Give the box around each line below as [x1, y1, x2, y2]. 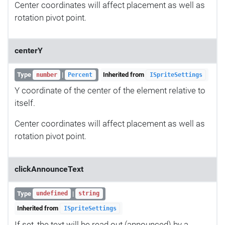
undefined [36, 190, 68, 197]
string [78, 190, 100, 197]
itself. [15, 98, 35, 108]
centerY [15, 46, 43, 55]
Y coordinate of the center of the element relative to [15, 85, 205, 96]
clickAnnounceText [15, 165, 83, 174]
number [36, 71, 57, 78]
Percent [68, 71, 93, 78]
